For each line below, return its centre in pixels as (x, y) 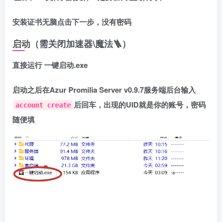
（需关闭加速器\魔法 (72, 44)
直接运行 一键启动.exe (50, 65)
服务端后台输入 (170, 90)
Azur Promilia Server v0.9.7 (97, 90)
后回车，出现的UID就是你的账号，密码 (140, 105)
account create (43, 105)
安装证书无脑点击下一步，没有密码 (72, 22)
